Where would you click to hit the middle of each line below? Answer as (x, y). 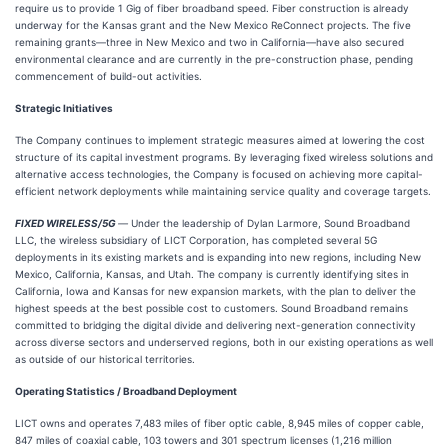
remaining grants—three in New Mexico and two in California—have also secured (209, 42)
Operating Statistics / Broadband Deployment (126, 391)
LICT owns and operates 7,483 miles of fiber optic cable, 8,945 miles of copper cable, (219, 423)
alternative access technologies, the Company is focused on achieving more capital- (219, 174)
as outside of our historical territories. (105, 359)
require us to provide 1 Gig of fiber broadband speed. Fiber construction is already (212, 8)
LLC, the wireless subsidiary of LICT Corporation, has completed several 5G (196, 240)
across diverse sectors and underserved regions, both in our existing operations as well (224, 342)
